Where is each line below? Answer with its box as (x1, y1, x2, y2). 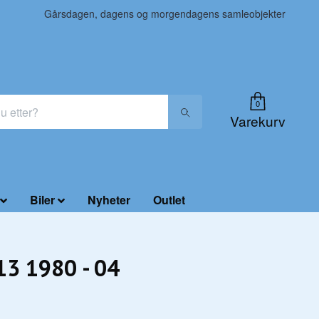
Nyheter (87, 192, 130, 209)
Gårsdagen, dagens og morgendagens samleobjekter (44, 6, 286, 21)
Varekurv (230, 110, 286, 130)
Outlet (152, 192, 185, 209)
